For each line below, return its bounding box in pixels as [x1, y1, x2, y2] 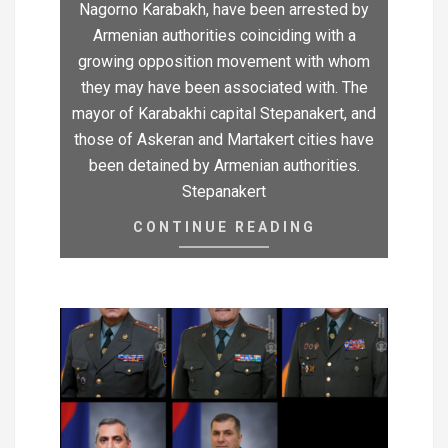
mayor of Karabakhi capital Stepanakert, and [72, 104, 376, 124]
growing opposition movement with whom [78, 52, 370, 72]
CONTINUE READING [132, 219, 316, 236]
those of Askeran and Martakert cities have [74, 130, 374, 150]
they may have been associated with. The [80, 78, 368, 98]
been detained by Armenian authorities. [88, 156, 360, 176]
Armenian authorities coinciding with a [92, 26, 356, 46]
